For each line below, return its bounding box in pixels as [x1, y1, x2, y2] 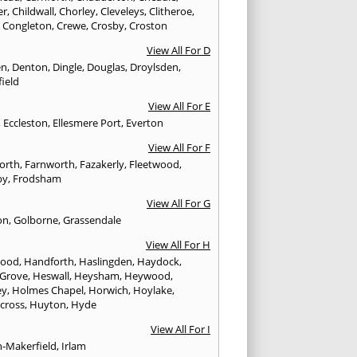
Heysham [74, 269, 120, 284]
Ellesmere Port [53, 116, 122, 131]
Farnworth [25, 157, 76, 172]
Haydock [137, 254, 180, 269]
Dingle [53, 60, 83, 75]
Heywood [124, 269, 171, 284]
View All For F [147, 140, 210, 155]
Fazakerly [80, 157, 125, 172]
